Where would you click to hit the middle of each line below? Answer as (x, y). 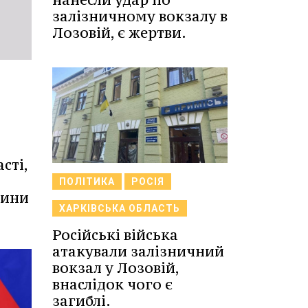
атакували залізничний (138, 251)
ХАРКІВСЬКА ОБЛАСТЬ (120, 208)
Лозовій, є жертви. (119, 33)
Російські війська (115, 234)
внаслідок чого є (112, 284)
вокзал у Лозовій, (115, 267)
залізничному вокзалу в (140, 16)
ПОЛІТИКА (87, 181)
